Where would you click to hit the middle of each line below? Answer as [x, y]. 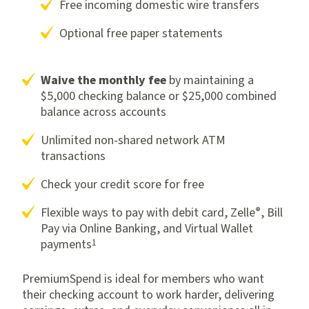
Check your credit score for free [122, 184]
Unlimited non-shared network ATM [133, 140]
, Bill [272, 212]
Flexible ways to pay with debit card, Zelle [148, 212]
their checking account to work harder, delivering [148, 295]
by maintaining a [210, 80]
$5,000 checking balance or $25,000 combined [159, 96]
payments [66, 244]
